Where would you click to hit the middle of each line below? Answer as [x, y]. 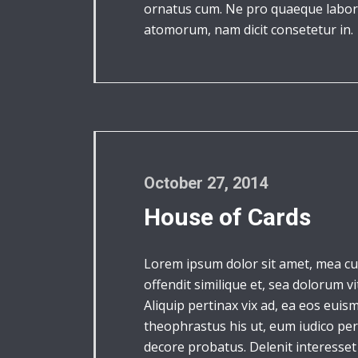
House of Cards [227, 217]
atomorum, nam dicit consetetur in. [249, 30]
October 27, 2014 [206, 183]
